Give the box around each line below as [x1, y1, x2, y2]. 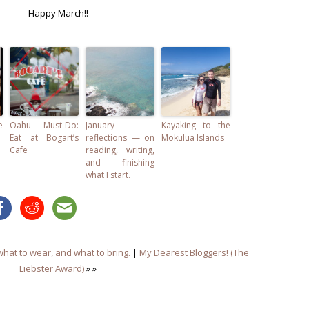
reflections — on [86, 131, 154, 143]
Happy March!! [28, 6, 88, 19]
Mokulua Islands [161, 131, 224, 143]
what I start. [86, 168, 130, 181]
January [86, 119, 114, 131]
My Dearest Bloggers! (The [139, 246, 249, 259]
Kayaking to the [161, 119, 230, 131]
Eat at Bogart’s [10, 131, 79, 143]
